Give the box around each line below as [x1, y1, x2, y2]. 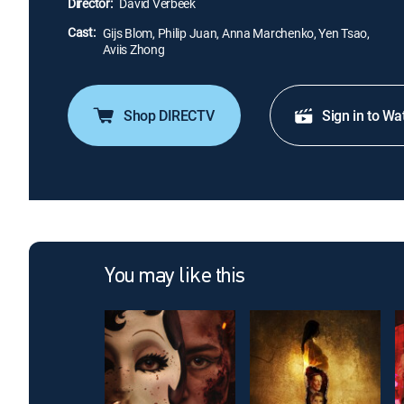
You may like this [105, 266, 245, 288]
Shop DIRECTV [124, 106, 215, 125]
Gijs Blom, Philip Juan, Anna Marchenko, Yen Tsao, [102, 24, 370, 41]
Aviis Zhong [102, 41, 165, 58]
